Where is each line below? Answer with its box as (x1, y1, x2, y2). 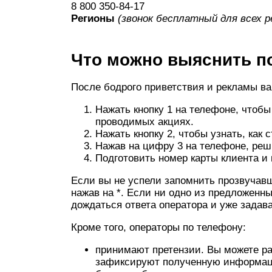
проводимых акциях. (95, 116, 194, 127)
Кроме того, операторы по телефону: (71, 222, 246, 233)
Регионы (71, 13, 115, 24)
